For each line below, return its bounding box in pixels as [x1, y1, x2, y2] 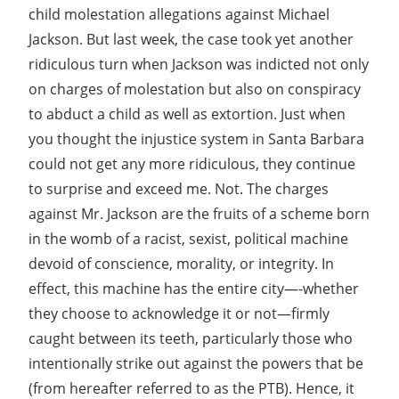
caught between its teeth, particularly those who [28, 328, 353, 348]
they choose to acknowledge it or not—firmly [28, 303, 330, 323]
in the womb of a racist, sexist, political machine [28, 228, 348, 248]
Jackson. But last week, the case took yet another [28, 28, 354, 49]
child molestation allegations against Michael [28, 4, 330, 24]
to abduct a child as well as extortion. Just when [28, 103, 346, 124]
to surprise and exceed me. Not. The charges [28, 178, 329, 199]
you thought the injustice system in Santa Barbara [28, 128, 364, 149]
